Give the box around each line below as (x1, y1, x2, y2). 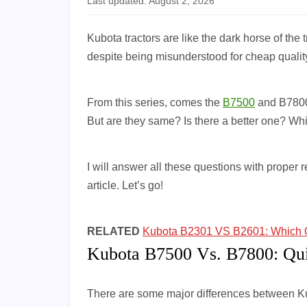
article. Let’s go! (87, 180, 163, 192)
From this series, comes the (87, 97, 223, 109)
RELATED (87, 225, 140, 238)
